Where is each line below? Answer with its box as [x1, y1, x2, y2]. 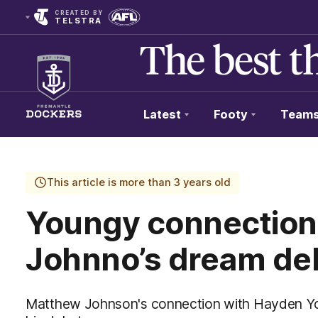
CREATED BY [55, 9, 103, 16]
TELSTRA [55, 16, 102, 26]
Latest [143, 107, 181, 121]
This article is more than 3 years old [47, 176, 231, 189]
